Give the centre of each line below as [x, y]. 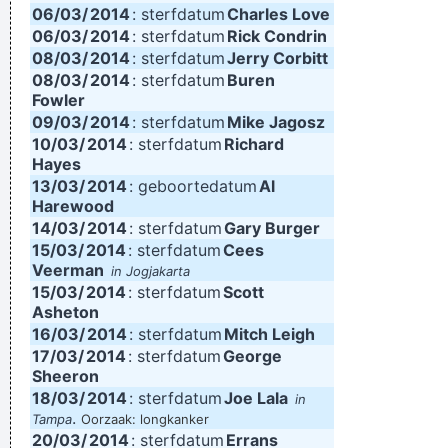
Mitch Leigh [269, 334]
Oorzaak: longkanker [145, 419]
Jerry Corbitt [277, 58]
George [252, 356]
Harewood [73, 206]
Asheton [65, 312]
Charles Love [278, 14]
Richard [254, 144]
